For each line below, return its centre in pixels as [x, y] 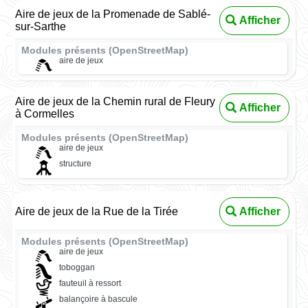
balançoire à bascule [98, 299]
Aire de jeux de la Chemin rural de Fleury [115, 102]
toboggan [77, 267]
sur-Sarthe [41, 26]
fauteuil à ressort [90, 284]
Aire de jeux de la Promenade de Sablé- [113, 14]
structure [75, 164]
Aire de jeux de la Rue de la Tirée [97, 211]
